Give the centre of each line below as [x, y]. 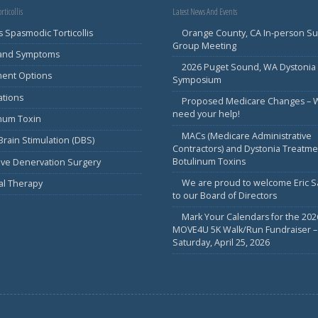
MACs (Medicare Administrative [246, 136]
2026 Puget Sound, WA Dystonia [248, 67]
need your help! [207, 114]
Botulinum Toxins [209, 161]
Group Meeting [205, 45]
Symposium [197, 79]
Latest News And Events [205, 11]
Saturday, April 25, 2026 [221, 243]
